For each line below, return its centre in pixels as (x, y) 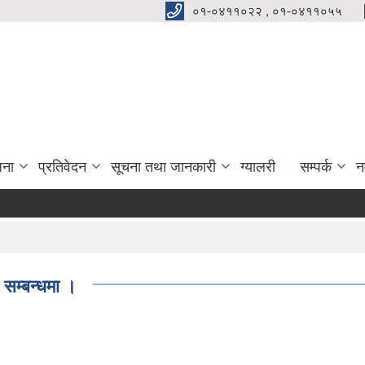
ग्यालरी (258, 167)
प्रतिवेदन (62, 167)
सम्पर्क (316, 167)
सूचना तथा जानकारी (163, 167)
